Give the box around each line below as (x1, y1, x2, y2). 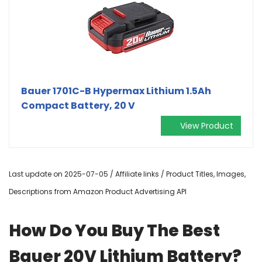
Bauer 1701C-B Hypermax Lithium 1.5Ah (21, 84, 211, 98)
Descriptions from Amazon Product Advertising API (9, 186, 187, 196)
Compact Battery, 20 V (21, 98, 135, 112)
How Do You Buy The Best (9, 219, 220, 242)
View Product (180, 119, 233, 132)
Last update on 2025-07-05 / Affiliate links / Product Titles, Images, (9, 168, 246, 179)
